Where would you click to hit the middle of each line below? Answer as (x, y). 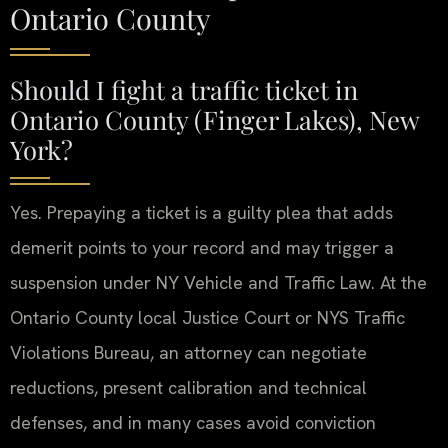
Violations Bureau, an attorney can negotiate (188, 352)
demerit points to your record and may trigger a (202, 247)
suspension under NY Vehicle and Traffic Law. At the (218, 282)
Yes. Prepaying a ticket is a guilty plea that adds (201, 212)
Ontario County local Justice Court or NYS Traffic (207, 317)
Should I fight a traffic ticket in (184, 88)
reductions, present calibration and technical (188, 387)
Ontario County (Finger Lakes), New (214, 118)
